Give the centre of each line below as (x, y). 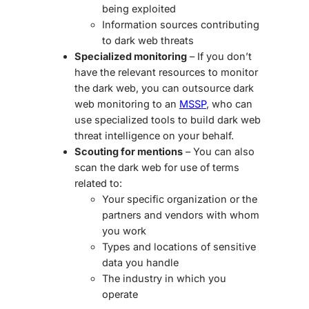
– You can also (219, 152)
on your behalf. (197, 136)
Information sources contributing (181, 25)
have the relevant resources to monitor (166, 72)
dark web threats (154, 41)
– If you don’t (219, 57)
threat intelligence (117, 136)
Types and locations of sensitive (179, 247)
